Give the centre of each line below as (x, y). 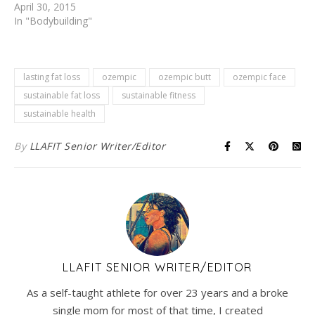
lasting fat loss (52, 77)
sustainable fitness (159, 96)
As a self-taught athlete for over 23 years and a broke (157, 293)
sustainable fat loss (62, 96)
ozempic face (259, 77)
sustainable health (59, 114)
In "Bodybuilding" (53, 21)
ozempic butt (185, 77)
